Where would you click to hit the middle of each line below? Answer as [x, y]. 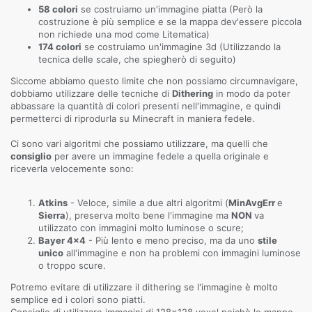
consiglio [31, 156]
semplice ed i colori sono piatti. [78, 299]
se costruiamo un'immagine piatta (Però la [170, 9]
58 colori [58, 9]
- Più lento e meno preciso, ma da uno [172, 240]
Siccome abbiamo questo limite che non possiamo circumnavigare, [154, 81]
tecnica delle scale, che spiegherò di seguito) [137, 59]
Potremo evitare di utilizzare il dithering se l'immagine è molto [144, 287]
